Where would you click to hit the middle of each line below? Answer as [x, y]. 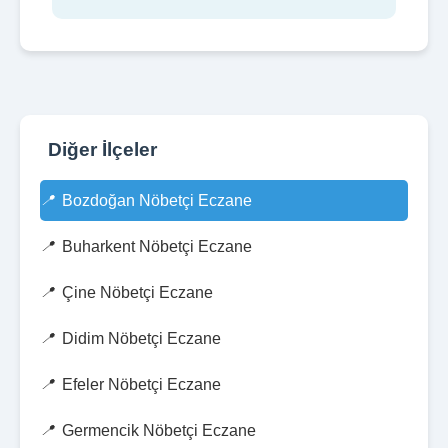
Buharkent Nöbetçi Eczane [157, 246]
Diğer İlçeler [102, 149]
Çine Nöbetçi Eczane [137, 292]
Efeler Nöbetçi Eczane [141, 384]
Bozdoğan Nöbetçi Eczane [157, 200]
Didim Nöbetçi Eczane [141, 338]
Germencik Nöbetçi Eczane [159, 430]
